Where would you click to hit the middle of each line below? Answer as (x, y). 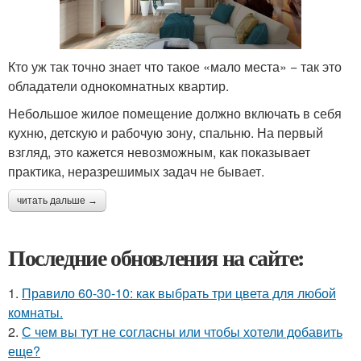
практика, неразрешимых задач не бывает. (136, 172)
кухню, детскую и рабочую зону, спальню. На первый (166, 133)
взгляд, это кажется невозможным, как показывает (159, 152)
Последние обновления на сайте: (156, 258)
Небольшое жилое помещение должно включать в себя (175, 114)
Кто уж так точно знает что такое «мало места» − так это (175, 67)
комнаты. (35, 313)
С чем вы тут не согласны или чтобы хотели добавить (182, 332)
